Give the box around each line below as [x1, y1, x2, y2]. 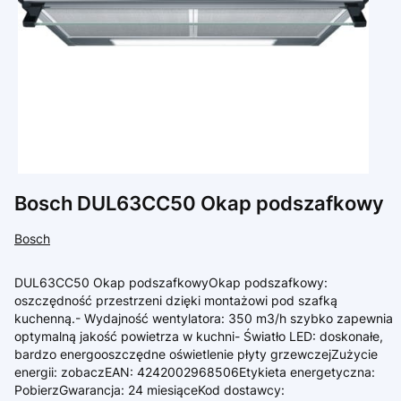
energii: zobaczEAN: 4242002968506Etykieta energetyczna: [14, 364, 375, 380]
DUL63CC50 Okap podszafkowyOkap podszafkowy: [14, 275, 328, 290]
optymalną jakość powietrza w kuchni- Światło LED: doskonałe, [14, 328, 383, 344]
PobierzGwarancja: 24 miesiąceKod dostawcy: [14, 382, 285, 397]
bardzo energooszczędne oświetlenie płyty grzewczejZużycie [14, 346, 378, 362]
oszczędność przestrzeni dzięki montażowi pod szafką [14, 293, 337, 308]
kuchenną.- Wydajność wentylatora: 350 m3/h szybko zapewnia [14, 311, 393, 326]
